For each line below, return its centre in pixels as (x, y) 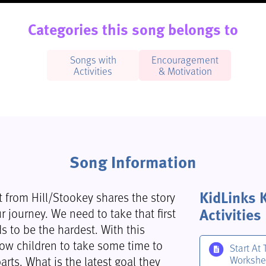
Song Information (133, 161)
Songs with (93, 59)
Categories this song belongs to (133, 29)
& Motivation (185, 71)
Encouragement (185, 59)
